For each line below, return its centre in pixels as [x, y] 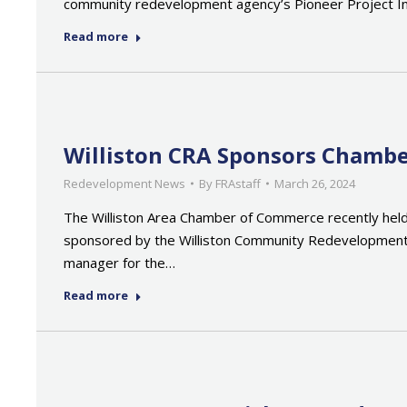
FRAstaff [238, 184]
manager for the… [119, 263]
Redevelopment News [124, 184]
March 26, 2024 [315, 184]
